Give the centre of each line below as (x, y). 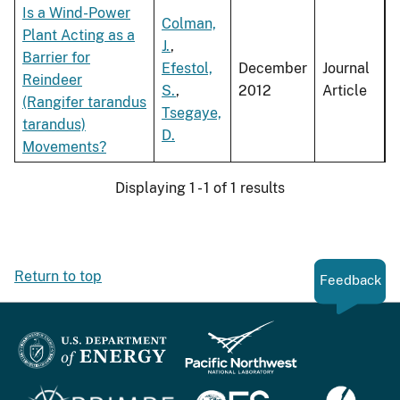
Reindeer (52, 80)
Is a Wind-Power (76, 13)
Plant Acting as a (79, 36)
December (273, 69)
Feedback (350, 280)
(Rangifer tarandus (84, 103)
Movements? (64, 147)
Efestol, (187, 69)
